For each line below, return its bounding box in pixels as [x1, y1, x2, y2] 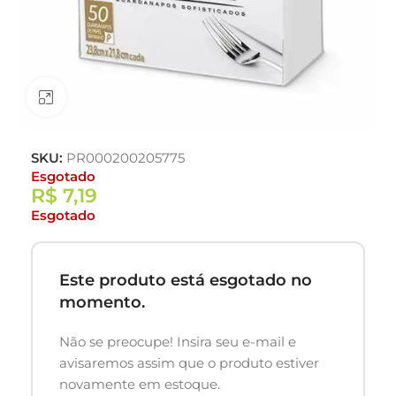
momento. [59, 292, 145, 312]
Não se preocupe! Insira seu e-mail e [59, 332, 296, 350]
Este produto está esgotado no [59, 270, 312, 290]
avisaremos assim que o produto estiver [59, 354, 319, 371]
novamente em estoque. [59, 375, 220, 392]
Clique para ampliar [65, 89, 194, 104]
